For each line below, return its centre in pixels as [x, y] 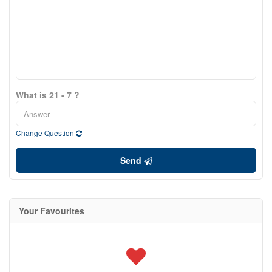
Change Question [46, 133]
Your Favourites [52, 211]
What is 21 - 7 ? [48, 95]
